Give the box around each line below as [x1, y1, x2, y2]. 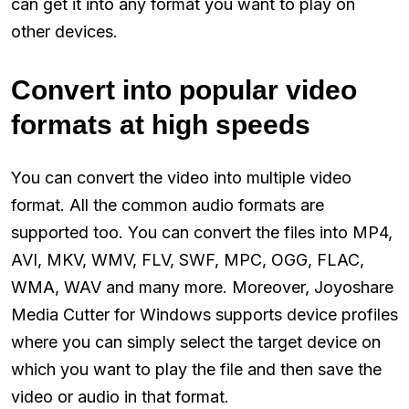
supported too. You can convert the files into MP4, [11, 222, 393, 242]
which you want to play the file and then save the [11, 359, 382, 379]
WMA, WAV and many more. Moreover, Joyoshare [11, 277, 393, 297]
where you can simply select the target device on [11, 331, 381, 351]
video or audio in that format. [11, 386, 229, 406]
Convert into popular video [11, 74, 357, 105]
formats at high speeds [11, 109, 310, 140]
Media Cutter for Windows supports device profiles [11, 304, 398, 324]
